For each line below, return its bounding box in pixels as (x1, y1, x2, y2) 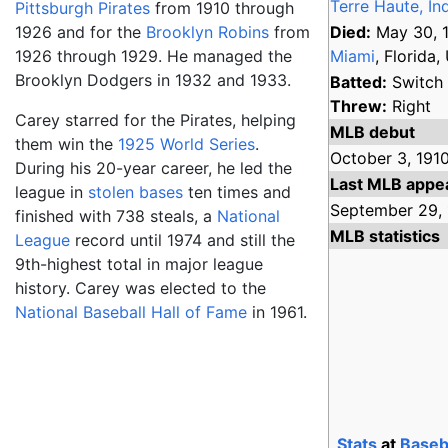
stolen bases (88, 182, 183, 202)
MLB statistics (330, 226, 441, 246)
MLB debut (330, 122, 416, 142)
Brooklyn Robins (146, 22, 269, 42)
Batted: (330, 72, 388, 92)
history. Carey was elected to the (15, 278, 266, 298)
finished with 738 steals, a (15, 206, 217, 226)
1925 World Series (118, 134, 255, 154)
